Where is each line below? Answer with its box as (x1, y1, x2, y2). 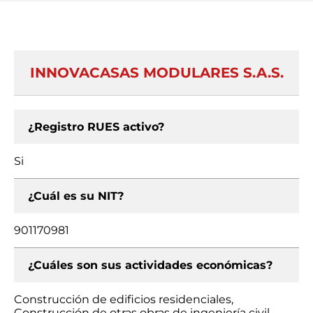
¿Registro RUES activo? (28, 120, 164, 133)
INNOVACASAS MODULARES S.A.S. (29, 64, 284, 81)
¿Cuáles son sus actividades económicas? (28, 259, 272, 272)
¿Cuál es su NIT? (28, 189, 124, 203)
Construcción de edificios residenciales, (14, 293, 233, 306)
